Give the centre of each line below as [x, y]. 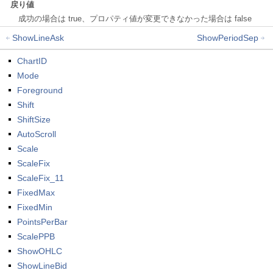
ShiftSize [34, 119]
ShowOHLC [40, 251]
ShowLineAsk [38, 38]
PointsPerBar [42, 222]
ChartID [32, 61]
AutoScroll [37, 134]
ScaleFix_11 [41, 178]
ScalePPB [36, 236]
